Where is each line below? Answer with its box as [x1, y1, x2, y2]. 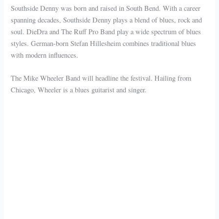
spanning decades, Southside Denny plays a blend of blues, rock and [11, 15, 202, 24]
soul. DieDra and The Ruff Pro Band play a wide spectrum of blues [11, 26, 201, 36]
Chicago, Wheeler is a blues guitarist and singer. [11, 85, 147, 94]
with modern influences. [11, 50, 79, 60]
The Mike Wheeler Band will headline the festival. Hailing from [11, 73, 192, 83]
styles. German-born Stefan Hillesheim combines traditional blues [11, 38, 197, 48]
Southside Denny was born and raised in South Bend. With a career [11, 3, 201, 13]
